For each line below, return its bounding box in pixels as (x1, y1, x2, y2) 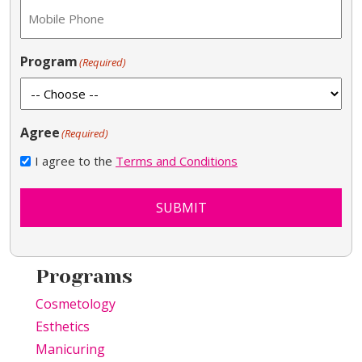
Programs (36, 265, 133, 288)
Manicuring (36, 340, 105, 359)
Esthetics (36, 318, 90, 336)
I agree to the (35, 153, 116, 170)
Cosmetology (36, 295, 116, 314)
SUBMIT (155, 199, 207, 217)
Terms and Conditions (116, 153, 238, 170)
